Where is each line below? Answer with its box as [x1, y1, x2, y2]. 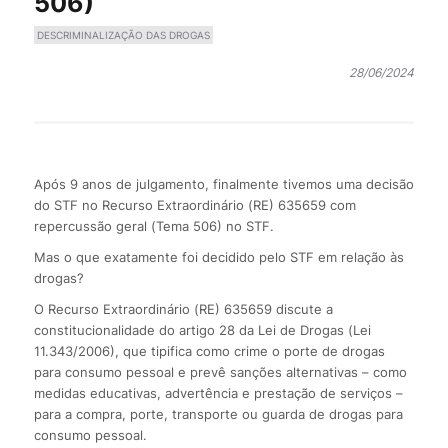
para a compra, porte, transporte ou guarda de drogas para [33, 406, 403, 423]
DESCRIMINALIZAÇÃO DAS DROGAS [36, 28, 210, 41]
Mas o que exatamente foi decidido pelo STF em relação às [33, 249, 404, 266]
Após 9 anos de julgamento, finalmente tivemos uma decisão [33, 176, 414, 193]
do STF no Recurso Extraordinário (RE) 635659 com [33, 197, 356, 214]
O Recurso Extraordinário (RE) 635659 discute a [33, 301, 333, 318]
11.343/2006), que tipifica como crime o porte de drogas [33, 343, 385, 360]
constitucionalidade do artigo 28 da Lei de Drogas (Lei [33, 322, 371, 339]
